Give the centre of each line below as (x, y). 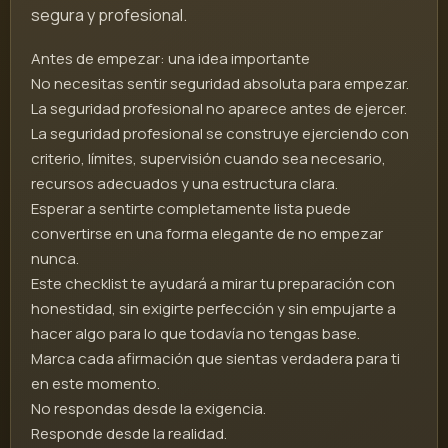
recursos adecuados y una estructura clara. (184, 184)
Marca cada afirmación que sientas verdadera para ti (215, 359)
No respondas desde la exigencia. (148, 409)
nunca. (55, 259)
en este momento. (95, 384)
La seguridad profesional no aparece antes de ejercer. (219, 109)
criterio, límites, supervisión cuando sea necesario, (208, 159)
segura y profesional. (109, 15)
